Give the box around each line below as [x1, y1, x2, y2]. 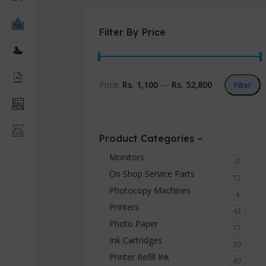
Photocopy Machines [109, 185, 191, 196]
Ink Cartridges [109, 235, 162, 246]
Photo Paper [109, 218, 158, 229]
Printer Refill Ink [109, 251, 169, 262]
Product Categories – [99, 132, 202, 144]
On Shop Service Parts [109, 168, 195, 179]
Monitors [109, 151, 144, 163]
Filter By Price [99, 26, 166, 38]
